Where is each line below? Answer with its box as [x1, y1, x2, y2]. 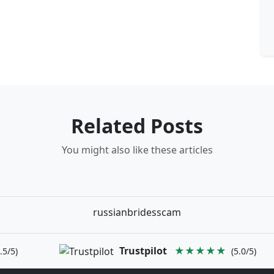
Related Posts [71, 112, 203, 139]
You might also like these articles [61, 143, 213, 157]
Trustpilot [119, 243, 168, 257]
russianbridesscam [93, 205, 181, 219]
